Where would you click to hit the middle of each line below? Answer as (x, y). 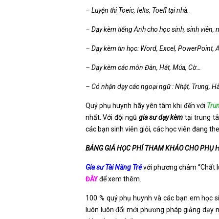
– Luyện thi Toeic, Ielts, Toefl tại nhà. (137, 10)
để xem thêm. (120, 179)
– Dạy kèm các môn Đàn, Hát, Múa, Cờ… (143, 67)
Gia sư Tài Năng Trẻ (114, 167)
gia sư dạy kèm (161, 117)
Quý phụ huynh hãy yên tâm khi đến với (146, 106)
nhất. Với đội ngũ (112, 117)
